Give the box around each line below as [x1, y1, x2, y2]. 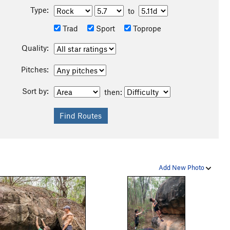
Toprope [130, 24, 161, 33]
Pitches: [21, 65, 49, 74]
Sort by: [22, 86, 49, 95]
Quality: [21, 43, 49, 52]
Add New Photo [159, 163, 206, 171]
